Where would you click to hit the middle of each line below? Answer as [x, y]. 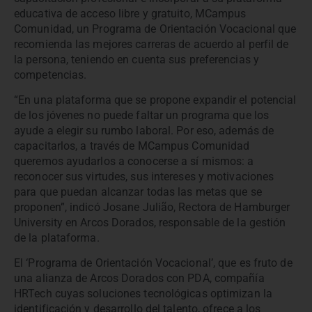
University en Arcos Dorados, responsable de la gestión [150, 222]
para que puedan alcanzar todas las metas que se [138, 192]
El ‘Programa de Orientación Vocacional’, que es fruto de [153, 263]
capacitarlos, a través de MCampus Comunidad [132, 146]
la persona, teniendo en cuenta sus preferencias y [136, 59]
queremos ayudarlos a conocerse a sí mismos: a [134, 161]
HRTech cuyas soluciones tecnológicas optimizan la [143, 294]
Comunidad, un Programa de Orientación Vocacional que [155, 29]
